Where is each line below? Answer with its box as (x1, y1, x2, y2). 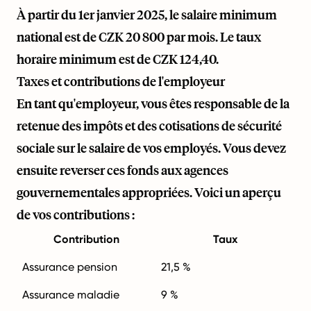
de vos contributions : (17, 205, 135, 223)
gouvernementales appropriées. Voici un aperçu (17, 183, 281, 201)
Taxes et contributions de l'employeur (17, 72, 225, 90)
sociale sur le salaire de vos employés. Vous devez (17, 139, 286, 156)
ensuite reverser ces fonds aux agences (17, 161, 228, 178)
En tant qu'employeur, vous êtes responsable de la (17, 94, 289, 112)
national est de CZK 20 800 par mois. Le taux (17, 28, 261, 45)
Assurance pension (22, 260, 117, 274)
